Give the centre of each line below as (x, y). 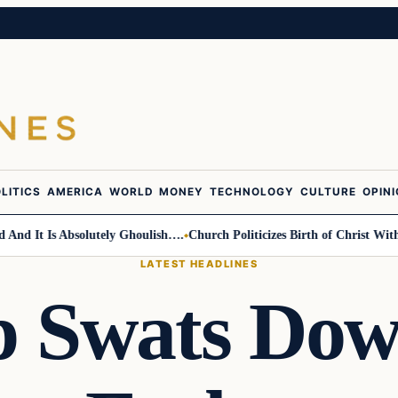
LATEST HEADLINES (199, 263)
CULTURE (328, 192)
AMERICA (75, 192)
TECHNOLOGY (252, 192)
